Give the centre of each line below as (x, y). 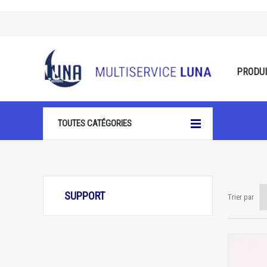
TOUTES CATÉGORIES (95, 123)
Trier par (241, 197)
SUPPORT (85, 196)
